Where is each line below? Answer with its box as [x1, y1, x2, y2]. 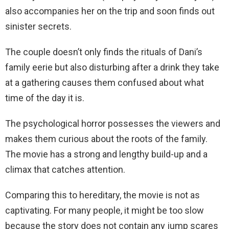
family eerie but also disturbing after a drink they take [5, 62, 219, 73]
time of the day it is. [5, 93, 84, 104]
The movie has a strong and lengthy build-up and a [5, 149, 208, 160]
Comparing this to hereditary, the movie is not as [5, 190, 200, 201]
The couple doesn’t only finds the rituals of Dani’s [5, 47, 202, 58]
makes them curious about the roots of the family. [5, 133, 208, 145]
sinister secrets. [5, 21, 72, 32]
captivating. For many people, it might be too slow [5, 205, 204, 216]
